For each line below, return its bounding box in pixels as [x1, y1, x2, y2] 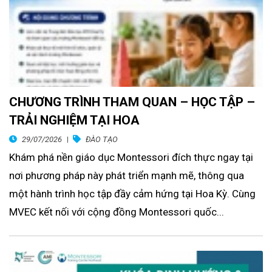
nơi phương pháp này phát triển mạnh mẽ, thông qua [9, 169, 244, 182]
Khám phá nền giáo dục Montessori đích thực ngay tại [9, 151, 253, 164]
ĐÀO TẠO [86, 135, 118, 144]
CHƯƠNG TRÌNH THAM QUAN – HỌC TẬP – [9, 95, 255, 110]
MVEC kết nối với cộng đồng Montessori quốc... [9, 206, 224, 219]
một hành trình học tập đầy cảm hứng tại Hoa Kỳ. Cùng [9, 188, 256, 200]
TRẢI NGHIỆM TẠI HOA [9, 113, 140, 128]
